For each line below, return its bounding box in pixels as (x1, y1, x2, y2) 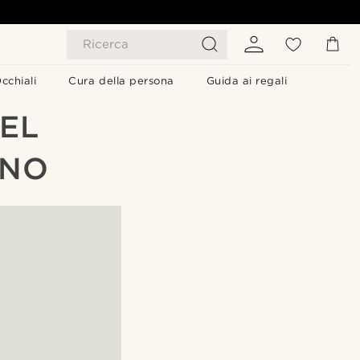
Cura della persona (68, 75, 174, 87)
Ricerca (83, 37, 129, 51)
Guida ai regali (206, 75, 288, 87)
